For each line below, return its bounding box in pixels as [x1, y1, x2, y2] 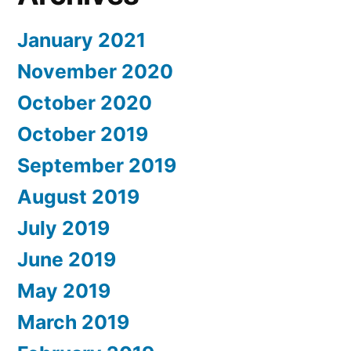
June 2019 [17, 247, 116, 271]
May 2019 [17, 278, 110, 302]
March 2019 [17, 309, 129, 334]
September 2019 [17, 153, 176, 177]
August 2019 [17, 184, 139, 208]
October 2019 [17, 121, 148, 146]
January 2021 [17, 27, 146, 52]
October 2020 [17, 90, 152, 114]
